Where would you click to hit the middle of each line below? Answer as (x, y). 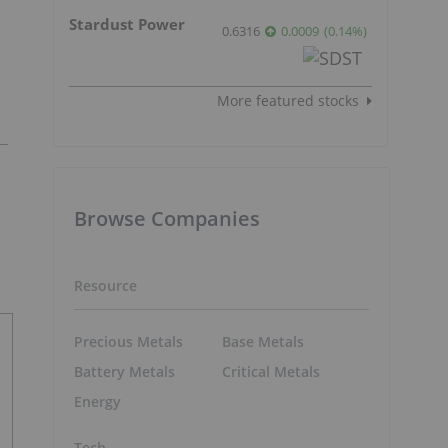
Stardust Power (127, 23)
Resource (105, 285)
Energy (97, 402)
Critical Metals (270, 372)
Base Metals (262, 342)
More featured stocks (288, 100)
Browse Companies (167, 218)
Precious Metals (128, 342)
